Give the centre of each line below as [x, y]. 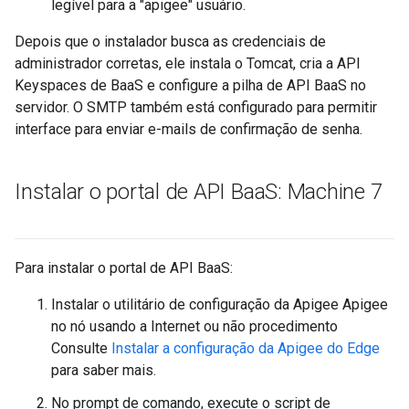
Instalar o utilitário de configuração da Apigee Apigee [220, 304]
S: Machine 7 [324, 192]
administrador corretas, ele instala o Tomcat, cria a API [188, 63]
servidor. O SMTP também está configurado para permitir [196, 107]
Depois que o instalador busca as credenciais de [170, 42]
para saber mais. [104, 370]
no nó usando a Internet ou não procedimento [194, 326]
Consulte [81, 348]
